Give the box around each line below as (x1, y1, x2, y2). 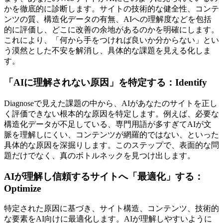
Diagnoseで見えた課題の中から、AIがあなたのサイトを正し (4, 99, 218, 108)
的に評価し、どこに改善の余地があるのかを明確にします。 (4, 25, 219, 34)
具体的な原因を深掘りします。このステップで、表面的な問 (4, 140, 219, 149)
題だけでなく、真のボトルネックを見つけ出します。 (4, 151, 195, 160)
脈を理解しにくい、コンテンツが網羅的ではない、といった (4, 130, 219, 139)
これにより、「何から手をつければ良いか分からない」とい (4, 36, 219, 45)
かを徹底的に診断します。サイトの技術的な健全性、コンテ (4, 4, 219, 13)
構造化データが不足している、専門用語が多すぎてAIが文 (4, 119, 212, 128)
